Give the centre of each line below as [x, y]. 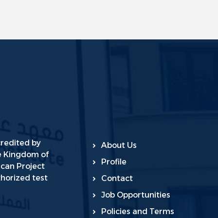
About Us [119, 145]
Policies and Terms [138, 212]
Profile [114, 162]
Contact [117, 179]
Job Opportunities [136, 195]
